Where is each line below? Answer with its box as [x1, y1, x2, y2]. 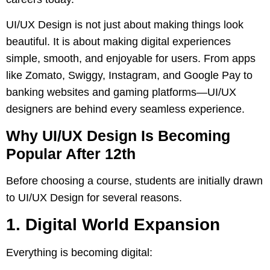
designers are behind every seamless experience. [6, 103, 245, 116]
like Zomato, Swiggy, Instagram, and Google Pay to [6, 69, 253, 82]
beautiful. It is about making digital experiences [6, 36, 231, 48]
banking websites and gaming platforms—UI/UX [6, 86, 236, 99]
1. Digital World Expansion [6, 215, 220, 234]
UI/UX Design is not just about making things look [6, 19, 243, 31]
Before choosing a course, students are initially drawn [6, 174, 263, 187]
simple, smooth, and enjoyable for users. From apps [6, 52, 256, 65]
